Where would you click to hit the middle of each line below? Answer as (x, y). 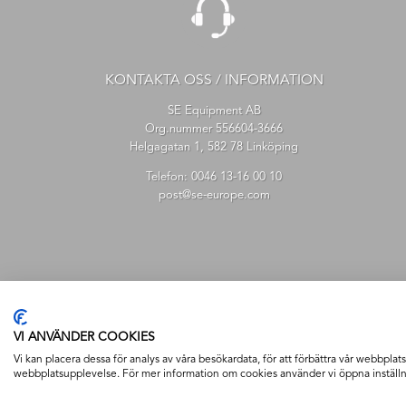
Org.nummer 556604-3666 (214, 129)
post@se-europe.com (214, 195)
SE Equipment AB (214, 111)
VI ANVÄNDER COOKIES (84, 338)
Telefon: (169, 177)
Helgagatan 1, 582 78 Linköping (214, 147)
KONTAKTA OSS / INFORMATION (214, 80)
